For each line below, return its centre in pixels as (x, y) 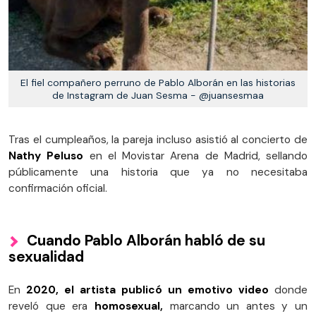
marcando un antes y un (235, 306)
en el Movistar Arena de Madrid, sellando (195, 156)
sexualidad (46, 256)
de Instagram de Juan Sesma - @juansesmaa (158, 95)
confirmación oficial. (58, 188)
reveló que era (48, 306)
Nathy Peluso (46, 156)
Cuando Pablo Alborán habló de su (146, 240)
